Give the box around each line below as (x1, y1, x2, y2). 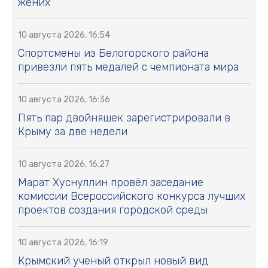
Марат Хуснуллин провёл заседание (18, 176, 203, 190)
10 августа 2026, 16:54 (18, 30, 110, 41)
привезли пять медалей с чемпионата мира (18, 60, 239, 74)
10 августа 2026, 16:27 (18, 159, 109, 170)
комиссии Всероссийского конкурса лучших (18, 190, 245, 203)
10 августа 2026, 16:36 (18, 95, 110, 105)
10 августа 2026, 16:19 (18, 237, 108, 248)
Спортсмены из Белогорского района (18, 47, 209, 60)
